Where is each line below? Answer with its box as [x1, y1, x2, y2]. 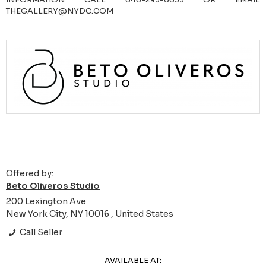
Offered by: [6, 168, 53, 179]
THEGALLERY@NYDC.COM [6, 6, 113, 17]
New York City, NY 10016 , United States [6, 208, 173, 220]
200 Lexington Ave [6, 196, 86, 207]
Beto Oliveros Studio [6, 180, 100, 192]
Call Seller [18, 227, 63, 238]
